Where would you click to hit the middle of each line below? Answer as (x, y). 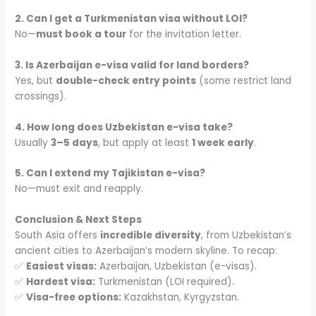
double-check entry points (126, 80)
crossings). (41, 96)
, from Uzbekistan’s (247, 236)
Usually (33, 142)
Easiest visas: (62, 267)
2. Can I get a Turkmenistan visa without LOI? (132, 18)
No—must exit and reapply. (79, 189)
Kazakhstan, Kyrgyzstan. (181, 298)
